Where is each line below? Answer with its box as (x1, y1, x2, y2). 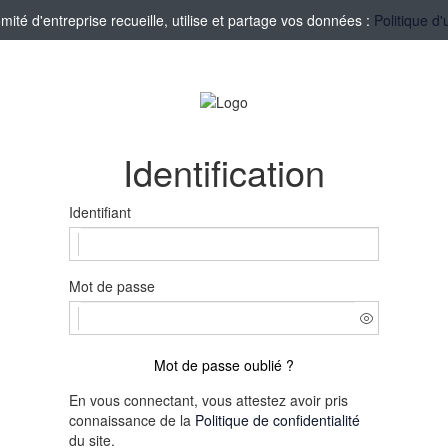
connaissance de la (69, 410, 195, 431)
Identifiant (69, 202, 131, 223)
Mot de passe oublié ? (154, 355, 294, 376)
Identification (123, 146, 325, 198)
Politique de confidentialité (195, 410, 360, 431)
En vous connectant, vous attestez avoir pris (69, 390, 348, 411)
